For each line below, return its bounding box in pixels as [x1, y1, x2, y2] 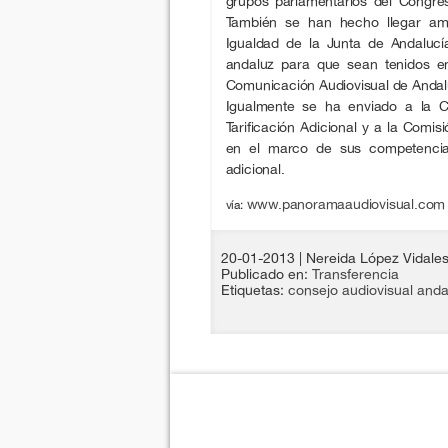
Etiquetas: [220, 282, 288, 299]
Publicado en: [220, 266, 312, 283]
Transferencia [311, 266, 399, 283]
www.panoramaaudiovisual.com [246, 195, 446, 213]
